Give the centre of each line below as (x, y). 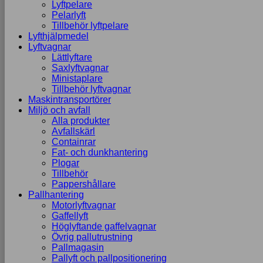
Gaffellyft (70, 216)
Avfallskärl (73, 131)
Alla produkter (81, 121)
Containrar (74, 142)
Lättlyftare (72, 57)
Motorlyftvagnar (84, 205)
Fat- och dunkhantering (100, 152)
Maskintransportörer (70, 100)
